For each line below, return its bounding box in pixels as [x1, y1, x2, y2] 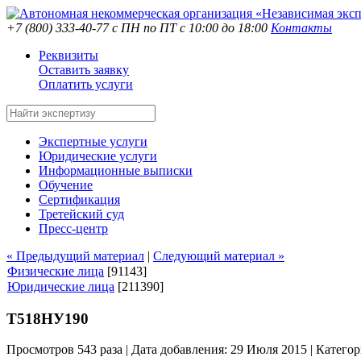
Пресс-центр [39, 222, 108, 235]
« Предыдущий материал [6, 249, 144, 263]
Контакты [271, 21, 332, 35]
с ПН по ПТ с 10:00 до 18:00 [112, 21, 268, 35]
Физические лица [7, 264, 104, 278]
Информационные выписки [39, 164, 193, 177]
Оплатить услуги [39, 77, 133, 91]
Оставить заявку [39, 63, 129, 77]
